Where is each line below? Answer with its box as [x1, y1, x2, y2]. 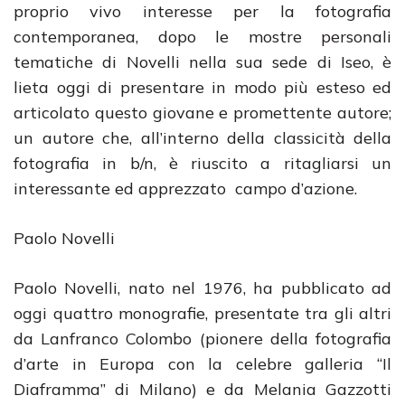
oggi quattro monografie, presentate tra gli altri [14, 303, 391, 324]
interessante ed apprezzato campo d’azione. [14, 178, 357, 199]
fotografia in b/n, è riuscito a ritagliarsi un [14, 153, 391, 174]
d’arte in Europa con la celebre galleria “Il [14, 353, 391, 374]
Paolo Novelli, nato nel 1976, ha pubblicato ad [14, 278, 391, 298]
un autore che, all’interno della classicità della [14, 127, 391, 148]
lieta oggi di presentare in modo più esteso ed [14, 77, 391, 98]
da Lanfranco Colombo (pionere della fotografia [14, 328, 391, 349]
